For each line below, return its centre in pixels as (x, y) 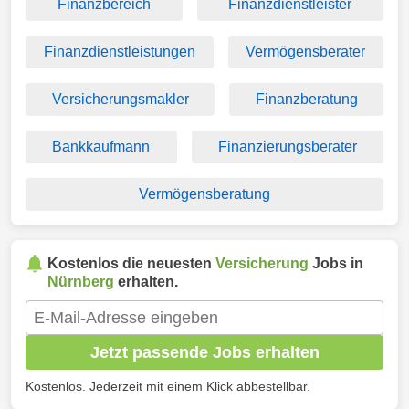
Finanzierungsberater (287, 147)
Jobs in (336, 263)
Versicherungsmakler (120, 99)
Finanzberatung (306, 99)
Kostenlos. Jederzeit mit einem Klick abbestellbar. (168, 386)
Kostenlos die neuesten (131, 263)
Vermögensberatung (204, 194)
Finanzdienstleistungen (119, 52)
